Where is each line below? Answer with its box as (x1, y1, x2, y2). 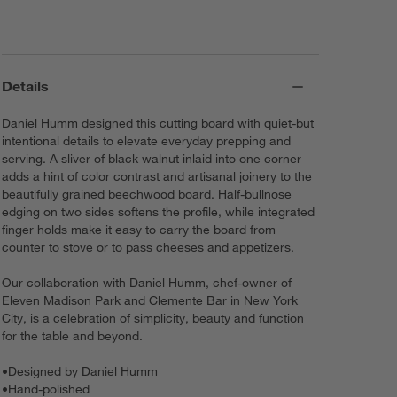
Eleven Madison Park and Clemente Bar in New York (2, 292, 299, 309)
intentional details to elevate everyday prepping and (2, 133, 292, 150)
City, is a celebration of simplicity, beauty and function (2, 310, 305, 327)
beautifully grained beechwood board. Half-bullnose (2, 186, 292, 203)
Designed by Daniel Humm (8, 363, 159, 380)
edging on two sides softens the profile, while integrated (2, 204, 315, 221)
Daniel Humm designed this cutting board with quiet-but (2, 115, 315, 132)
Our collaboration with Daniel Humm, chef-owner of (2, 275, 292, 292)
